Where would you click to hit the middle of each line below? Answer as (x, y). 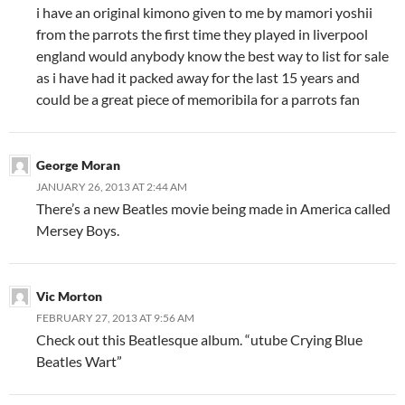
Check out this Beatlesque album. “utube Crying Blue (199, 339)
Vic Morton (69, 296)
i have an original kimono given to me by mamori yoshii (204, 12)
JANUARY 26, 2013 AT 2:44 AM (112, 186)
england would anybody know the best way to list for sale (212, 55)
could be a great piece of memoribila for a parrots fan (198, 99)
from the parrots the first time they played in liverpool (202, 33)
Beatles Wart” (79, 361)
